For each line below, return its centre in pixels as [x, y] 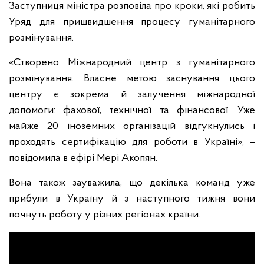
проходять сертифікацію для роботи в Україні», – [132, 142]
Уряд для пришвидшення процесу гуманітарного [132, 22]
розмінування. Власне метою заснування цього [132, 79]
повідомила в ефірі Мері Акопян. [83, 158]
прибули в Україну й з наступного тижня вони [132, 199]
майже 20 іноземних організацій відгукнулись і [132, 126]
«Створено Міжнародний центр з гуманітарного [132, 63]
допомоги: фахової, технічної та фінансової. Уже [132, 110]
